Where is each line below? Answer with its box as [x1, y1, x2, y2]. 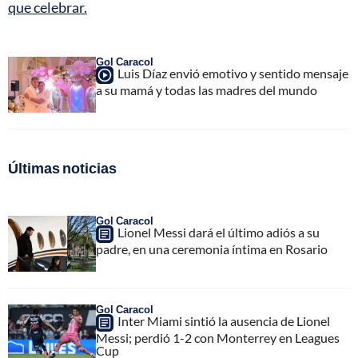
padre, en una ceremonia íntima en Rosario [96, 241, 328, 257]
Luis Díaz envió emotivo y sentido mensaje [117, 65, 348, 81]
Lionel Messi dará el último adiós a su [117, 224, 320, 240]
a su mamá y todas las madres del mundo [96, 82, 317, 97]
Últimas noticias [8, 158, 117, 177]
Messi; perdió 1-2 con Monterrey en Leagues [96, 329, 340, 345]
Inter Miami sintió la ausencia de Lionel [117, 312, 330, 328]
